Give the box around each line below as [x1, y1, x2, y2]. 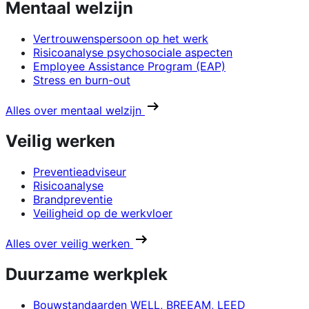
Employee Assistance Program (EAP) [33, 59, 226, 74]
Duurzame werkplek [6, 263, 168, 284]
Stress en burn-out [33, 73, 130, 88]
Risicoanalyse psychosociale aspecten [33, 46, 232, 60]
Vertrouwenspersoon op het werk [33, 32, 208, 46]
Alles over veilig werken [6, 237, 133, 251]
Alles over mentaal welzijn [6, 103, 145, 118]
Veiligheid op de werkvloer [33, 206, 172, 221]
